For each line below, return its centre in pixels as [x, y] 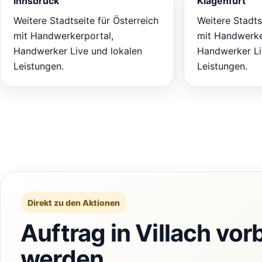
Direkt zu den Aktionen [74, 202]
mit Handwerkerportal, [63, 35]
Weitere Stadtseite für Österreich [86, 20]
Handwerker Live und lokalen [78, 51]
